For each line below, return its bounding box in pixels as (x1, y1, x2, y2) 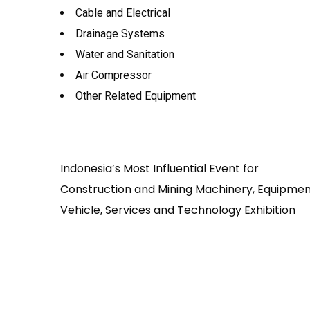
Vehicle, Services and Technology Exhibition (60, 202, 295, 218)
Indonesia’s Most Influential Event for (60, 161, 259, 176)
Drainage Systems (75, 27, 165, 40)
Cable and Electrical (75, 6, 170, 19)
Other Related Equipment (75, 89, 196, 102)
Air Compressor (75, 69, 152, 82)
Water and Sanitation (75, 48, 174, 61)
